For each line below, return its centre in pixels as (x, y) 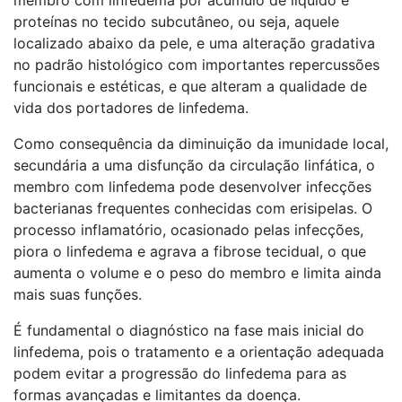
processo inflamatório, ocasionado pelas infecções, (188, 230)
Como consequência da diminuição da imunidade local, (201, 144)
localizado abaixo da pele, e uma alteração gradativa (194, 43)
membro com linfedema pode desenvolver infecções (192, 187)
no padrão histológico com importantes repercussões (197, 65)
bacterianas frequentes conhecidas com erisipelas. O (193, 208)
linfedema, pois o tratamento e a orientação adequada (199, 352)
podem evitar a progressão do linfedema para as (180, 373)
